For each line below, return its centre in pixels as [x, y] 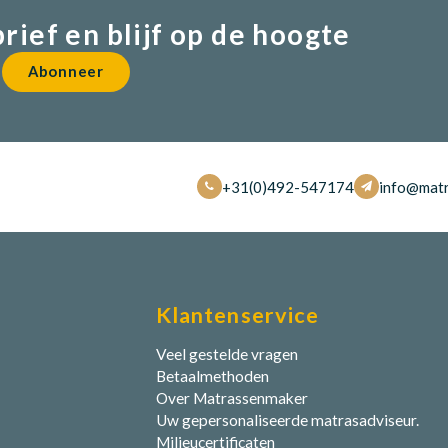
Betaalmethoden [212, 375]
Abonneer [66, 71]
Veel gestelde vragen [226, 353]
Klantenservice [237, 314]
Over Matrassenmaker [231, 397]
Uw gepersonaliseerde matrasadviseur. [287, 419]
